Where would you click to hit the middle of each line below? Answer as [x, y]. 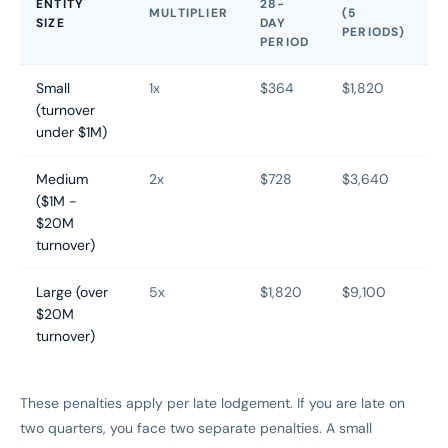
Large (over [72, 292]
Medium [62, 179]
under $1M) [71, 132]
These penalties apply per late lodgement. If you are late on [212, 403]
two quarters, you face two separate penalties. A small [196, 428]
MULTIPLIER [188, 13]
